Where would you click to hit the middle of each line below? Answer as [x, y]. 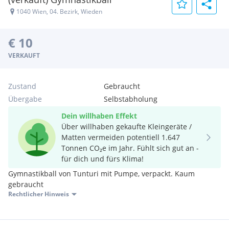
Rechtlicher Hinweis [39, 194]
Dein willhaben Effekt [99, 116]
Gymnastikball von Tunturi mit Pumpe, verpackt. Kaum [101, 174]
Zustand [22, 86]
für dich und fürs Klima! [102, 159]
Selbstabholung [131, 99]
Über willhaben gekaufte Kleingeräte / [127, 127]
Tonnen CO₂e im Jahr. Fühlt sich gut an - [130, 148]
